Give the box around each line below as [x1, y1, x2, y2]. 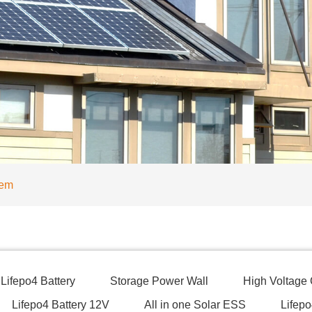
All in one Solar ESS [144, 299, 246, 311]
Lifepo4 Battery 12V [12, 299, 109, 311]
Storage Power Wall [110, 275, 208, 287]
